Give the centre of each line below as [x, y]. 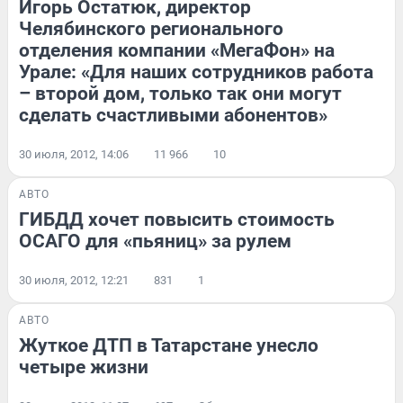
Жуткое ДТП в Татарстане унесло [169, 345]
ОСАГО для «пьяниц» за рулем [155, 241]
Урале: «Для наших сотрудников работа [196, 72]
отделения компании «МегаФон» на [177, 50]
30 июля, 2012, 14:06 [74, 154]
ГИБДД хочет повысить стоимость [177, 219]
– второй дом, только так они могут [180, 93]
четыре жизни [84, 367]
